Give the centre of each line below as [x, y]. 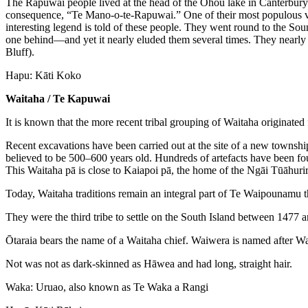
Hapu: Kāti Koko [43, 75]
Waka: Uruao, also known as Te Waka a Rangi [107, 287]
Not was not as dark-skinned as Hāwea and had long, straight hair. [149, 263]
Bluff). [20, 52]
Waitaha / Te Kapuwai [58, 98]
